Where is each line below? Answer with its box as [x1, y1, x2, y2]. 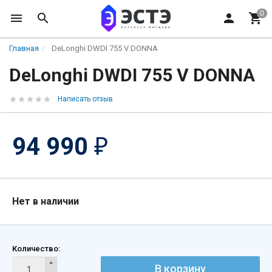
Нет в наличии [12, 195, 79, 207]
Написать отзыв [58, 95, 113, 103]
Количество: [12, 244, 60, 253]
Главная [9, 44, 39, 53]
